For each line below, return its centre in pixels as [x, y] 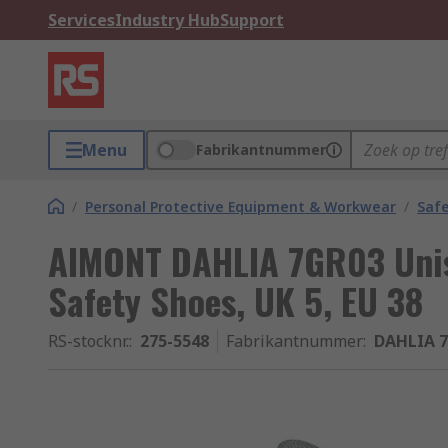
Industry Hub [167, 20]
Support [252, 20]
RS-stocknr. [88, 341]
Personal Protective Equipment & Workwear [240, 206]
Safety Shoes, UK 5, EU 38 [235, 300]
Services [81, 20]
